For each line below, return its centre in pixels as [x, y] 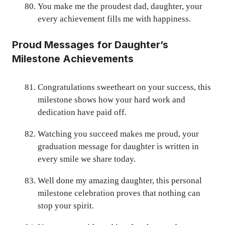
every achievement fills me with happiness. [114, 19]
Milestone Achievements [73, 59]
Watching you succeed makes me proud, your [118, 134]
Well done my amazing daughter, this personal [120, 181]
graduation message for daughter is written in [118, 147]
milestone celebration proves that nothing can [119, 193]
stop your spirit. [66, 206]
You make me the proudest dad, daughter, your [120, 6]
